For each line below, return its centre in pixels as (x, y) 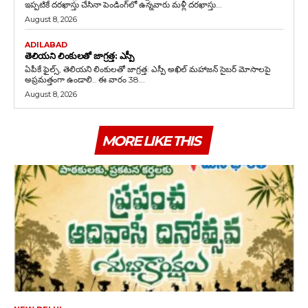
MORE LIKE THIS (151, 141)
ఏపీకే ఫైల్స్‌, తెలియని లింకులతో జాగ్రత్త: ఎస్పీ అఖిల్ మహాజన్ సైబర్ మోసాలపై (122, 69)
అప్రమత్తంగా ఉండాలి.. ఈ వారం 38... (85, 80)
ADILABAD (46, 45)
